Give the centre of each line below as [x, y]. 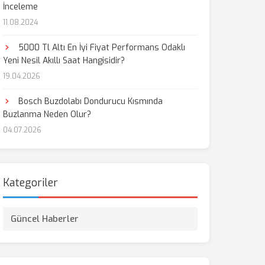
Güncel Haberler [44, 219]
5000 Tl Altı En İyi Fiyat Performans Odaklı [100, 48]
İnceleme [20, 7]
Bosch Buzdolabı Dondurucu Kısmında [89, 101]
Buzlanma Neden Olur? [47, 114]
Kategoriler [30, 183]
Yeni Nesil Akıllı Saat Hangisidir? [64, 61]
